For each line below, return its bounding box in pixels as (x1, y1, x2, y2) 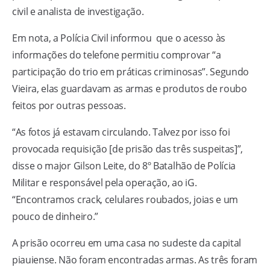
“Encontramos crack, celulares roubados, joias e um (12, 193, 238, 206)
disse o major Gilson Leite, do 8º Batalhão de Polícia (12, 159, 236, 172)
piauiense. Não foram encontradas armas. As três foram (12, 253, 258, 266)
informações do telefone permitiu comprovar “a (12, 48, 221, 61)
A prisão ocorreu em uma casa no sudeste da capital (12, 236, 241, 250)
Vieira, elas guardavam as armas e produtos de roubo (12, 82, 247, 95)
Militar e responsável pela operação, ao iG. (12, 176, 197, 189)
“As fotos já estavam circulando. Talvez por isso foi (12, 125, 230, 139)
